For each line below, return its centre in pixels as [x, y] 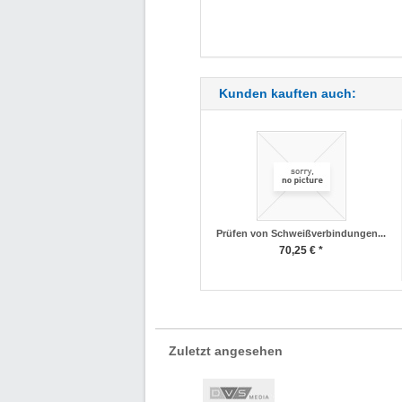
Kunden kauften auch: [288, 93]
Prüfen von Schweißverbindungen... [301, 233]
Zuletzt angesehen [226, 351]
